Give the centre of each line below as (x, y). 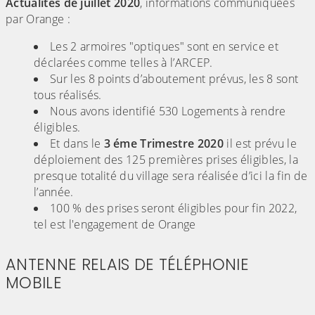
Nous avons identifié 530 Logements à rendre (168, 111)
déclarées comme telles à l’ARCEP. (123, 63)
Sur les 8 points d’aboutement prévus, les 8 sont (174, 79)
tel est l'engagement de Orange (115, 225)
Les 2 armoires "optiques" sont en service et (165, 47)
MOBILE (34, 283)
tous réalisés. (68, 95)
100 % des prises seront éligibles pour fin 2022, (174, 208)
